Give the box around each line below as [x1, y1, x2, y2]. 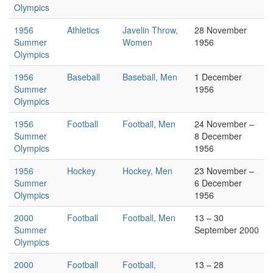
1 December [194, 71, 242, 83]
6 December [194, 177, 242, 189]
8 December [194, 130, 242, 142]
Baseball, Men [122, 71, 177, 83]
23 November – [194, 165, 254, 177]
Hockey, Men [122, 165, 172, 177]
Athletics [67, 24, 99, 36]
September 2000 [194, 224, 259, 236]
